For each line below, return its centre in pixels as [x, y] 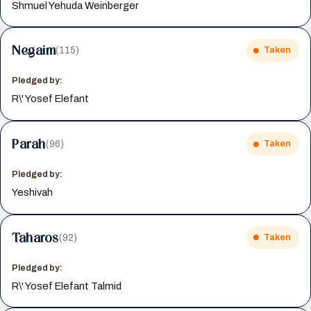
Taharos [35, 237]
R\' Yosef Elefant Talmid [67, 286]
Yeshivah [33, 193]
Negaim [34, 50]
